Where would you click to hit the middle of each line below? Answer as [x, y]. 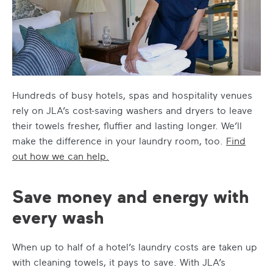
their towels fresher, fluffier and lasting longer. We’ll [127, 125]
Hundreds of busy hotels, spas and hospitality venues [132, 95]
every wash [58, 217]
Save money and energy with [131, 196]
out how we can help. [61, 156]
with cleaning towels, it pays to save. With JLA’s [119, 262]
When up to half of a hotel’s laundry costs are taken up [135, 246]
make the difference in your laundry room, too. [119, 140]
